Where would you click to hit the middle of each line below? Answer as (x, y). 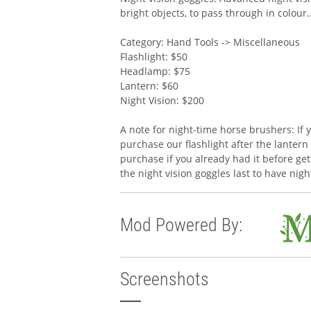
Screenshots (165, 279)
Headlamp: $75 (155, 71)
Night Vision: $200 (162, 100)
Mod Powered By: (182, 225)
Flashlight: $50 (154, 56)
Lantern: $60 (150, 85)
